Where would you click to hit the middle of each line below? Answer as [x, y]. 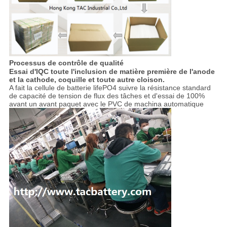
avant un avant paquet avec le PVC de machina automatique [106, 104]
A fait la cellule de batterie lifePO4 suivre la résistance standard [110, 87]
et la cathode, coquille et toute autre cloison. [87, 79]
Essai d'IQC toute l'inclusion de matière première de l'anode [112, 71]
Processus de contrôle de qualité [66, 63]
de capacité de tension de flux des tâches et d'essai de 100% [107, 96]
